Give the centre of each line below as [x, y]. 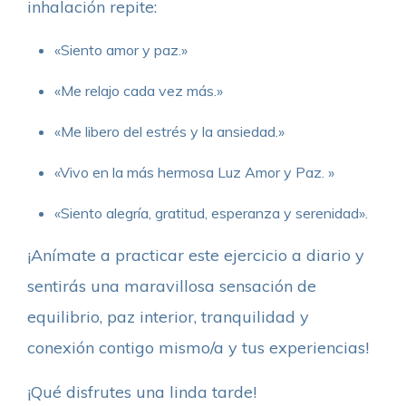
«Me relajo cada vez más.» [139, 90]
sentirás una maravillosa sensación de [172, 285]
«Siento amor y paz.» [121, 49]
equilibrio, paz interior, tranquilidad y [168, 316]
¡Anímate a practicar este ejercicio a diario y [196, 255]
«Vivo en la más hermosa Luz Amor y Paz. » [196, 172]
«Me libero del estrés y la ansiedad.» [171, 131]
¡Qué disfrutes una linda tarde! [142, 391]
